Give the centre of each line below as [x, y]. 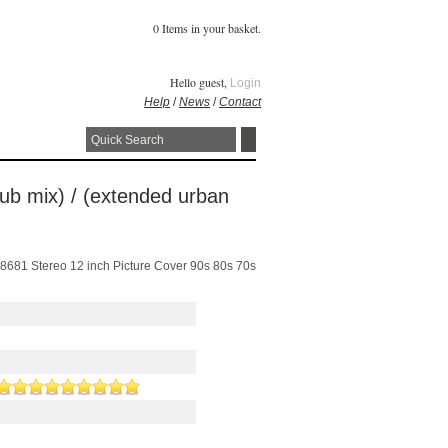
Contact [240, 102]
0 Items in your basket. [207, 28]
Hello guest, [200, 82]
